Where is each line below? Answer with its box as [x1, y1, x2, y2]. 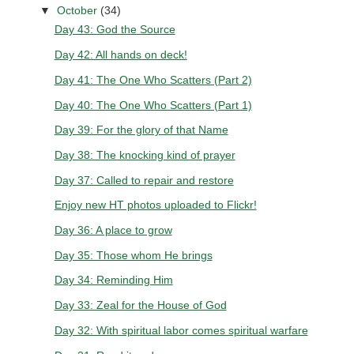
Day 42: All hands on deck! [54, 48, 187, 62]
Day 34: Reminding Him [54, 273, 173, 287]
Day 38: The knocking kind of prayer [54, 148, 235, 161]
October [57, 3, 101, 17]
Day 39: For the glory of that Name [54, 123, 228, 137]
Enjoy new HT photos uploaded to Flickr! [54, 198, 257, 212]
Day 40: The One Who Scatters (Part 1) [54, 98, 252, 111]
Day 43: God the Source [54, 23, 175, 36]
